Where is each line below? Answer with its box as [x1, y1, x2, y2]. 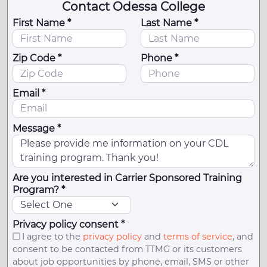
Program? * [13, 184, 65, 195]
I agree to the [21, 231, 83, 243]
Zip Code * [13, 52, 61, 64]
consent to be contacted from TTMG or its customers [13, 244, 242, 255]
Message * [13, 122, 61, 134]
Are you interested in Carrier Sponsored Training [13, 172, 242, 184]
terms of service [163, 231, 232, 243]
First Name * [13, 17, 71, 29]
